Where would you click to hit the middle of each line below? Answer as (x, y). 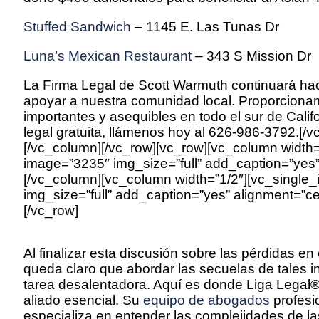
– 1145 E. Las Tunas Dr (205, 26)
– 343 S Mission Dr (251, 56)
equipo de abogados (206, 300)
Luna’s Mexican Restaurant (108, 56)
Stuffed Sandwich (77, 26)
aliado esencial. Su (83, 300)
